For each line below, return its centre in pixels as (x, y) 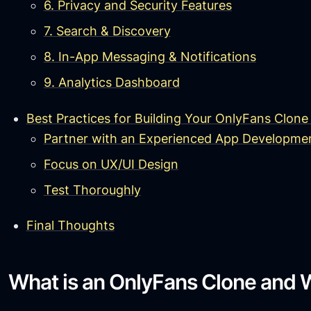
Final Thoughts (70, 225)
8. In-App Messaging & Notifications (150, 57)
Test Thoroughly (92, 190)
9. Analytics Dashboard (111, 83)
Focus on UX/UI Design (111, 164)
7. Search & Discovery (107, 31)
